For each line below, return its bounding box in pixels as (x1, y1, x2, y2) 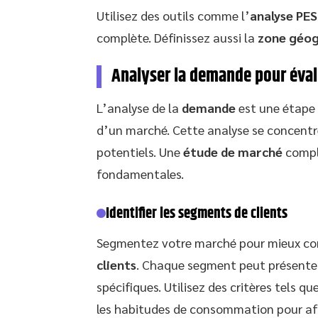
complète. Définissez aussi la (97, 28, 258, 45)
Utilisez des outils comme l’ (97, 6, 250, 23)
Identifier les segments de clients (105, 202, 287, 225)
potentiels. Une (97, 143, 183, 160)
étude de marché (183, 143, 283, 160)
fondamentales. (97, 165, 184, 182)
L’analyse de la (97, 99, 182, 116)
